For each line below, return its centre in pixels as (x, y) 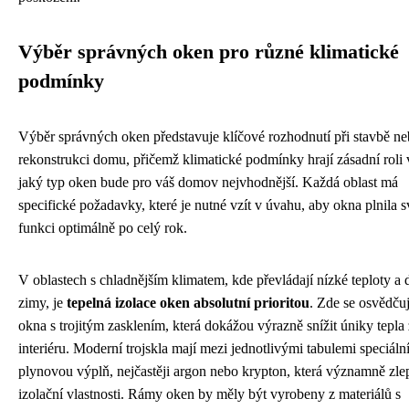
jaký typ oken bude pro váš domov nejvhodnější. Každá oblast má (208, 182)
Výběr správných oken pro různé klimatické (209, 52)
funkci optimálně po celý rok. (103, 227)
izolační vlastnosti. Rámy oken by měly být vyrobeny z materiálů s (210, 393)
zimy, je (42, 302)
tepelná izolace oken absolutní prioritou (188, 302)
